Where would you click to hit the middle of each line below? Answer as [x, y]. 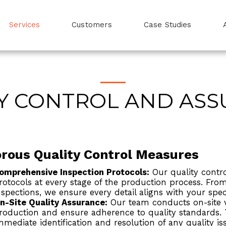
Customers [92, 25]
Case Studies [168, 25]
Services [24, 25]
